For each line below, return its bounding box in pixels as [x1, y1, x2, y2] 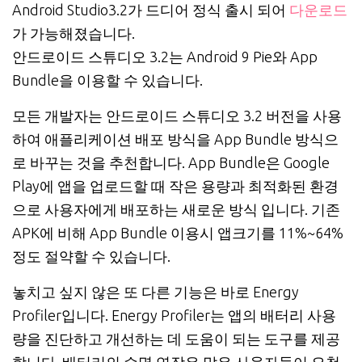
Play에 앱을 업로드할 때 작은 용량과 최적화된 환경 [12, 178, 339, 194]
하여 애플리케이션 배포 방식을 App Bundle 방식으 [12, 131, 339, 147]
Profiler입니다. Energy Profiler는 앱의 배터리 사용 [12, 307, 336, 323]
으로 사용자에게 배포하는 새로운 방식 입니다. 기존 [12, 201, 340, 217]
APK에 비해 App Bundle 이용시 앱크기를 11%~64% [12, 225, 343, 241]
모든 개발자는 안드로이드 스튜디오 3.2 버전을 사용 [12, 107, 342, 124]
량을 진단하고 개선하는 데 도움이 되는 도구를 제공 [12, 330, 340, 347]
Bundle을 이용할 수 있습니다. [12, 72, 203, 88]
